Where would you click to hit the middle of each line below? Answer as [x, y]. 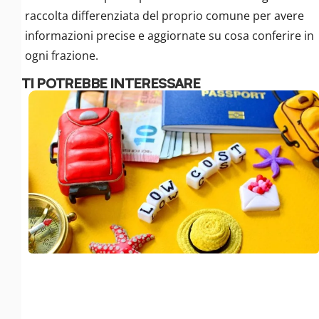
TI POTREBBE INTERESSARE [111, 83]
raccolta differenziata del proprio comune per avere [164, 16]
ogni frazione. [62, 56]
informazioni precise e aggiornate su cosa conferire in [169, 36]
